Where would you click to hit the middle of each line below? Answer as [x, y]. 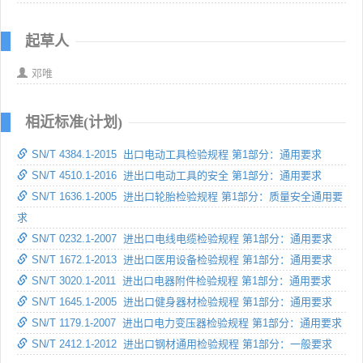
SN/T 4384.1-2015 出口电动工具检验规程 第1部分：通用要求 [177, 154]
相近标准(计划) [74, 122]
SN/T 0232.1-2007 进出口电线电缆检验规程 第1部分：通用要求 [182, 238]
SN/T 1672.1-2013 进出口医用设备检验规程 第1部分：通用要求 [182, 259]
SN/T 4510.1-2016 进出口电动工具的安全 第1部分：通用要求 [177, 175]
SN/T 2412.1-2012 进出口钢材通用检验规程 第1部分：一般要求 [182, 344]
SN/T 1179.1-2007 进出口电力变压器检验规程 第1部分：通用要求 [187, 322]
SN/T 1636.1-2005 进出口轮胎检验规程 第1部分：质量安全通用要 [187, 196]
